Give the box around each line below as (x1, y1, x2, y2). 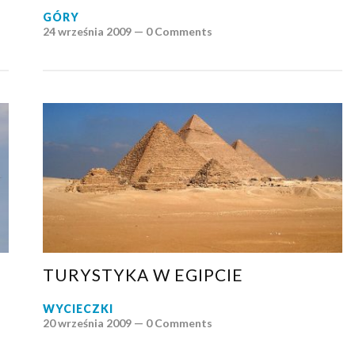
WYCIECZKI (42, 301, 113, 315)
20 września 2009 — (42, 315, 146, 330)
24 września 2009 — (42, 24, 146, 38)
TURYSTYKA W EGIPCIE (42, 264, 243, 284)
